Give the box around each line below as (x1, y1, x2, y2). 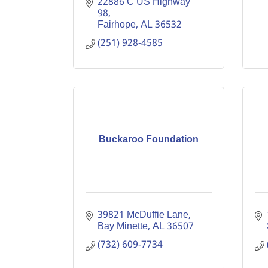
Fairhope (98, 17, 136, 33)
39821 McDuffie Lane (98, 207, 188, 223)
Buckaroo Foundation (98, 132, 199, 148)
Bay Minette (98, 218, 148, 234)
